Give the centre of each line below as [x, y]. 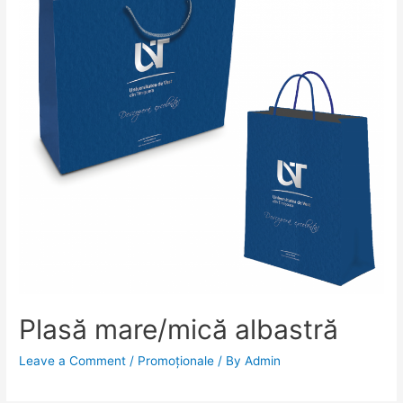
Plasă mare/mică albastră [179, 330]
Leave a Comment [73, 361]
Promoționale [176, 361]
